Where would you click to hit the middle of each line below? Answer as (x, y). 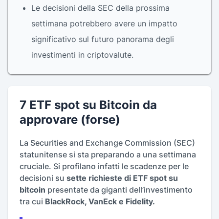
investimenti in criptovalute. (82, 55)
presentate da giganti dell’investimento (119, 190)
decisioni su (43, 178)
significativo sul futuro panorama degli (103, 39)
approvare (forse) (70, 120)
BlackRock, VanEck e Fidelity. (100, 201)
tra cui (32, 201)
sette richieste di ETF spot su (122, 178)
